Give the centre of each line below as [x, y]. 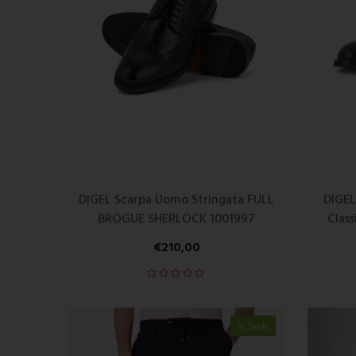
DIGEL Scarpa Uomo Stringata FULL [176, 201]
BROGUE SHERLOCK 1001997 [176, 220]
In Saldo [253, 325]
